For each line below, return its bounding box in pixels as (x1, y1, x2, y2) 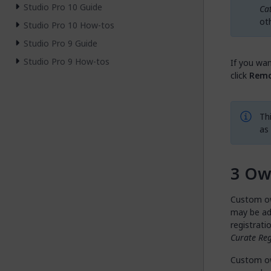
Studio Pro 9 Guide (24, 37, 97, 50)
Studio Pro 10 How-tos (24, 19, 114, 32)
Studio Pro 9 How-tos (24, 55, 109, 68)
